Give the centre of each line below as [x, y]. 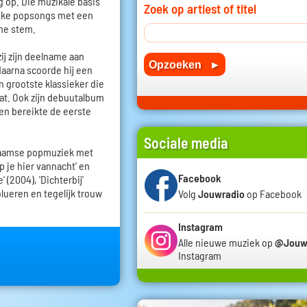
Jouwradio [221, 193]
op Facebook [273, 193]
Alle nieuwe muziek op [226, 243]
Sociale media [186, 143]
